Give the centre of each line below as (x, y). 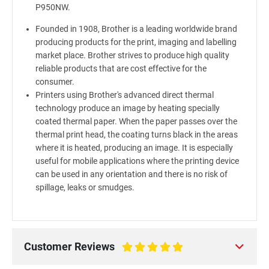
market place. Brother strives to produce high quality (132, 55)
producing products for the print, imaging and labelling (136, 42)
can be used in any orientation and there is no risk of (131, 174)
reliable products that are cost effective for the (121, 68)
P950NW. (53, 7)
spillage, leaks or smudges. (85, 187)
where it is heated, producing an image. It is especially (134, 148)
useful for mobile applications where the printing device (137, 161)
